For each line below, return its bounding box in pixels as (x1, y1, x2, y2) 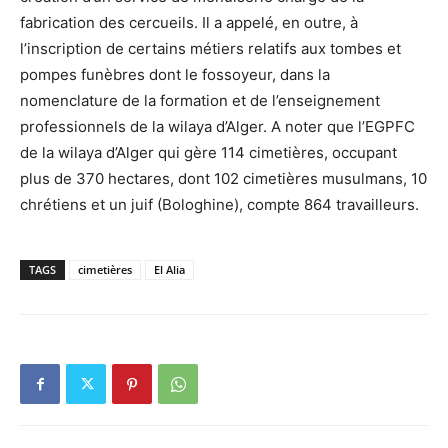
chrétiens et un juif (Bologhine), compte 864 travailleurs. (20, 195, 419, 215)
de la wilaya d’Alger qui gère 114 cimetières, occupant (20, 143, 397, 163)
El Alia (154, 262, 185, 278)
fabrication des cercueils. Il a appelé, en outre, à (20, 13, 358, 33)
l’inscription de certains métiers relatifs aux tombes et (20, 39, 401, 59)
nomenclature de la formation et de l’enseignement (20, 91, 380, 111)
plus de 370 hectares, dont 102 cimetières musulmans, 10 (20, 169, 427, 189)
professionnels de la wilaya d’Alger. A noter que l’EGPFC (20, 117, 415, 137)
